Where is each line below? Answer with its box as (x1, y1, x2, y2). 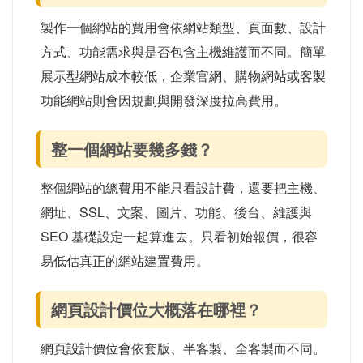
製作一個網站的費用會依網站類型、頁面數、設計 (41, 18, 326, 36)
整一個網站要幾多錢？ (51, 137, 213, 160)
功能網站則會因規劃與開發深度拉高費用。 (41, 91, 287, 109)
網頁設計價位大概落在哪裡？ (51, 297, 262, 321)
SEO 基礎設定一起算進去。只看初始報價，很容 (41, 227, 318, 246)
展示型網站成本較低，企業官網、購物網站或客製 (41, 66, 326, 85)
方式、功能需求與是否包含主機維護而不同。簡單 (41, 42, 326, 61)
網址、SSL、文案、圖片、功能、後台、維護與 (41, 203, 312, 221)
